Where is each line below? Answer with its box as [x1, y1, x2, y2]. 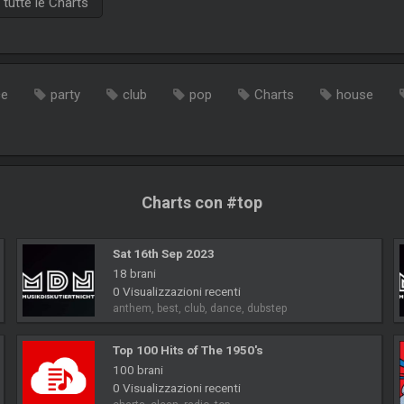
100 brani [112, 363, 163, 378]
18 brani [112, 266, 156, 281]
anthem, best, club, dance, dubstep [112, 302, 288, 316]
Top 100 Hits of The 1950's [112, 343, 263, 358]
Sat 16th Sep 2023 [112, 246, 215, 262]
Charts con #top [142, 193, 262, 213]
